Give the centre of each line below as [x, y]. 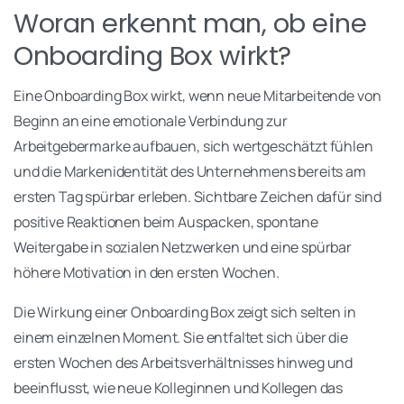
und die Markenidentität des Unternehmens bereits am [190, 172]
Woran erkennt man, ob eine [190, 24]
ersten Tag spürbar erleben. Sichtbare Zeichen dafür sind [198, 197]
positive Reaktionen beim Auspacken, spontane [166, 222]
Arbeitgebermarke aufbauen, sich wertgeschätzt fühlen [193, 147]
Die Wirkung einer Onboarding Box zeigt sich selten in [185, 312]
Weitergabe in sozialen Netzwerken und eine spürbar [183, 248]
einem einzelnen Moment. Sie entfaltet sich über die [181, 338]
